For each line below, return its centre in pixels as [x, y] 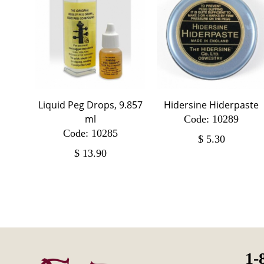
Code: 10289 [212, 119]
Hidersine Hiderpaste [212, 105]
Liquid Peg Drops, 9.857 [90, 105]
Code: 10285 [90, 133]
